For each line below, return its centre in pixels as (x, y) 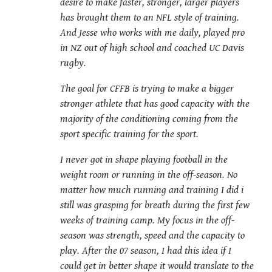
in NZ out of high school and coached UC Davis (152, 48)
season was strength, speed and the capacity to (152, 236)
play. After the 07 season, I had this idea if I (146, 251)
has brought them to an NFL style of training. (150, 18)
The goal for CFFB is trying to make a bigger (147, 89)
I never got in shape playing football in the (144, 160)
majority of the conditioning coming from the (149, 119)
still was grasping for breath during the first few (155, 206)
